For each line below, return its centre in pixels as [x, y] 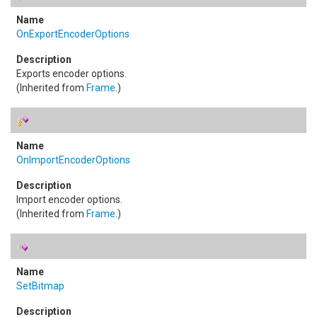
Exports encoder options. [71, 74]
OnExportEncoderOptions [73, 34]
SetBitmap [40, 286]
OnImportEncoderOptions [73, 160]
